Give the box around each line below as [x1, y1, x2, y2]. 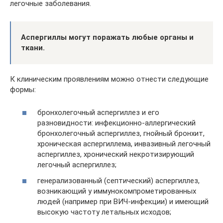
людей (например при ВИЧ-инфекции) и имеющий [37, 197, 209, 206]
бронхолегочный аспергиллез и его [37, 108, 159, 117]
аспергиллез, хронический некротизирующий [37, 150, 194, 159]
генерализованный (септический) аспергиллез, [37, 176, 200, 185]
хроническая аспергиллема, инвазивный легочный [37, 139, 211, 148]
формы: [10, 85, 36, 94]
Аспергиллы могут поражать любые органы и [21, 32, 194, 42]
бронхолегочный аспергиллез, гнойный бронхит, [37, 129, 205, 138]
